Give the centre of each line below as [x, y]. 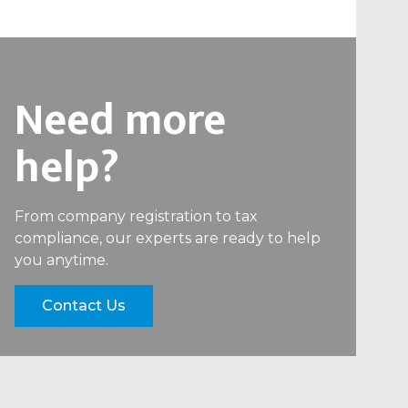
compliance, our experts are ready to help [168, 239]
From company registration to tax [136, 217]
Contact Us [84, 306]
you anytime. [61, 260]
